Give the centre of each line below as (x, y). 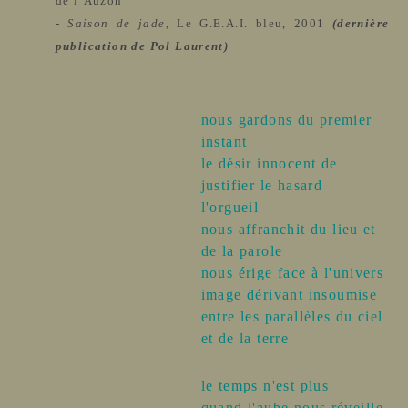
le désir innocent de (269, 164)
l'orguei (227, 208)
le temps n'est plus (265, 386)
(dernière (361, 24)
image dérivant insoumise (289, 295)
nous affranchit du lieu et (288, 229)
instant (224, 142)
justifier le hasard (262, 186)
